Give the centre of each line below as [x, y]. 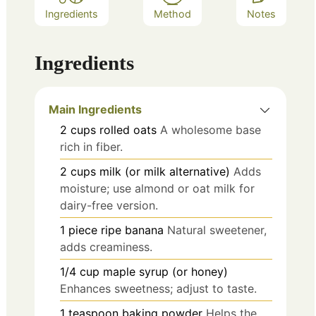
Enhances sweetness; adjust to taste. [158, 289]
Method [172, 13]
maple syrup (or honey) [165, 272]
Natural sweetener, [217, 230]
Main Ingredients [95, 110]
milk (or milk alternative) [165, 172]
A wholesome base [211, 130]
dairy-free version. [109, 206]
